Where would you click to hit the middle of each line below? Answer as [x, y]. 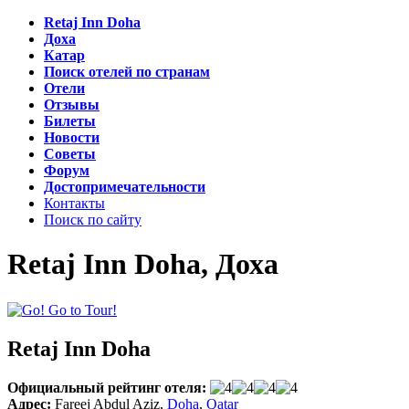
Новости [72, 137]
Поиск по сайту [93, 220]
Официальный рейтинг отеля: [107, 388]
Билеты [70, 121]
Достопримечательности [125, 187]
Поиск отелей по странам [127, 72]
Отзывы [72, 105]
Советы [70, 154]
